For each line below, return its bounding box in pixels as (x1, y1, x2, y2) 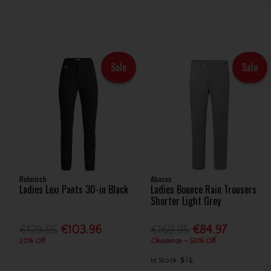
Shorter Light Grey (151, 194, 221, 209)
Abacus (151, 174, 172, 184)
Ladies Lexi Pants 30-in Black (19, 182, 128, 197)
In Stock (151, 256, 177, 264)
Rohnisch (19, 174, 47, 184)
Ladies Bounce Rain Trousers (151, 182, 257, 197)
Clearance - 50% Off (151, 237, 216, 245)
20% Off (19, 237, 45, 245)
